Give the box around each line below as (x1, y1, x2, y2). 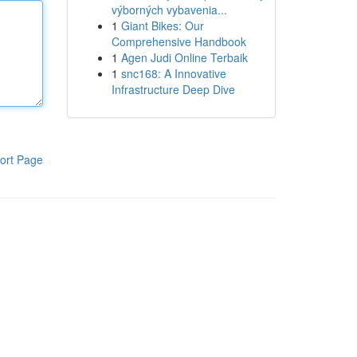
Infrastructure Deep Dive (111, 81, 235, 97)
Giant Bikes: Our (120, 18, 204, 33)
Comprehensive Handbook (111, 33, 246, 49)
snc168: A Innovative (120, 65, 226, 81)
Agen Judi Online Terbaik (120, 49, 248, 65)
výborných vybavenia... (111, 2, 227, 18)
